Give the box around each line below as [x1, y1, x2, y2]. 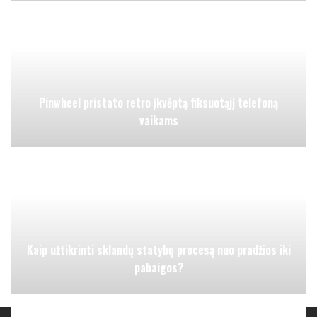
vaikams [139, 112, 178, 129]
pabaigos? [134, 258, 183, 276]
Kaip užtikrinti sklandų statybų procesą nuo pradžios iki [26, 241, 291, 258]
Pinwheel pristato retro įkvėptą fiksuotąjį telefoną [39, 94, 278, 112]
